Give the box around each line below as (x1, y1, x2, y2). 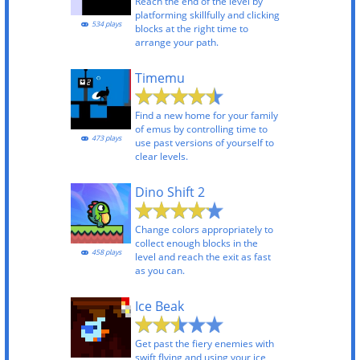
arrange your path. (135, 35, 219, 49)
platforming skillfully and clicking (135, 8, 280, 22)
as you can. (135, 264, 185, 277)
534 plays (89, 19, 121, 29)
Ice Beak (135, 297, 184, 315)
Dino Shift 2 (135, 183, 205, 201)
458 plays (89, 247, 121, 257)
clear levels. (135, 149, 188, 163)
